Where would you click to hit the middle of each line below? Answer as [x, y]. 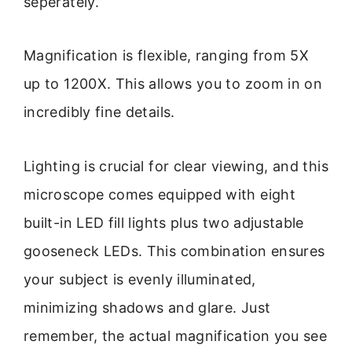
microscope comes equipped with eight [159, 194]
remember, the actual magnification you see [176, 335]
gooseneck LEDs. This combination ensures [174, 251]
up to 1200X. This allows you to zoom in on [173, 84]
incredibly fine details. [99, 112]
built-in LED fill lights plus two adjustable [164, 222]
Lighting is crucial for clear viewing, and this [176, 166]
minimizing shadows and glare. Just [147, 307]
